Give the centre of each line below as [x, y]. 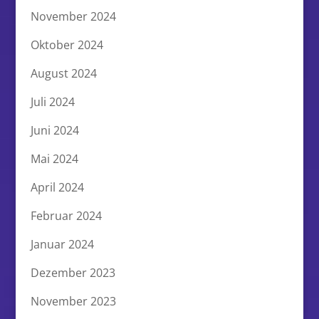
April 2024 [57, 187]
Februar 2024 [66, 215]
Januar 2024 [62, 244]
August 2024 [63, 73]
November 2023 [73, 301]
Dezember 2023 [73, 272]
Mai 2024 [54, 158]
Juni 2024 [54, 130]
